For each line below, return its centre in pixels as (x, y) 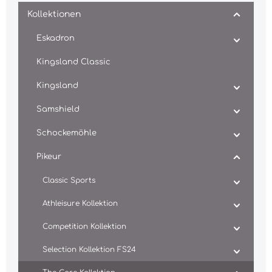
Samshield (58, 109)
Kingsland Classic (73, 62)
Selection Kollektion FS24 (89, 250)
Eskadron (56, 38)
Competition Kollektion (84, 226)
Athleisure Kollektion (80, 203)
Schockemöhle (66, 133)
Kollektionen (54, 14)
